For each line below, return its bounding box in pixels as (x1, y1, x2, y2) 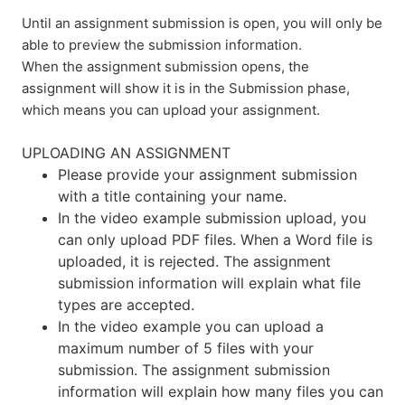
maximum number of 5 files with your (58, 338, 314, 357)
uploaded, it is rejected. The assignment (58, 251, 331, 270)
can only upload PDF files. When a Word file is (58, 230, 372, 249)
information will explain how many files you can (58, 381, 383, 400)
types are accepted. (58, 295, 194, 314)
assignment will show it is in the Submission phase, (22, 79, 350, 97)
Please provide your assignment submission (58, 165, 357, 184)
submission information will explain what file (58, 273, 361, 292)
